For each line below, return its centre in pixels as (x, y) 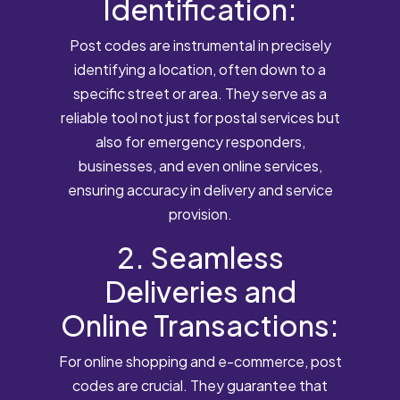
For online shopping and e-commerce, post (200, 361)
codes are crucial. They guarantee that (200, 385)
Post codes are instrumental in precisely (200, 45)
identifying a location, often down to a (200, 69)
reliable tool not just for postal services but (200, 117)
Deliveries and (200, 291)
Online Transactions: (200, 325)
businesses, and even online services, (200, 165)
